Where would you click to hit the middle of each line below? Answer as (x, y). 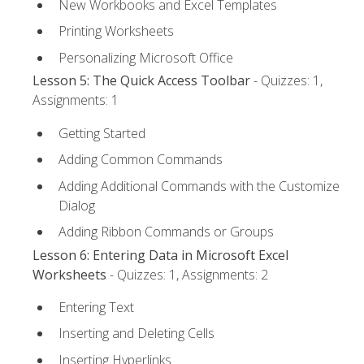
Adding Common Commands (141, 160)
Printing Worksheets (116, 31)
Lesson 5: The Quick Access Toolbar (141, 81)
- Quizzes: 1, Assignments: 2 (187, 274)
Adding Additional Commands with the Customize (199, 186)
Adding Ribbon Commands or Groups (166, 232)
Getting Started (102, 133)
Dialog (77, 205)
